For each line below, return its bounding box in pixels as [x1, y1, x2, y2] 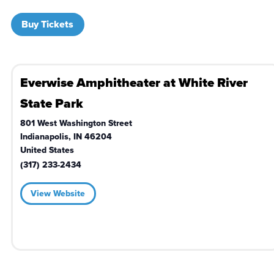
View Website [31, 187, 86, 200]
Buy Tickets [21, 17, 74, 32]
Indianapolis [20, 130, 68, 143]
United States [20, 144, 74, 157]
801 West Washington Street [20, 117, 132, 130]
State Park [20, 94, 83, 113]
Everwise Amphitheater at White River [20, 73, 248, 92]
